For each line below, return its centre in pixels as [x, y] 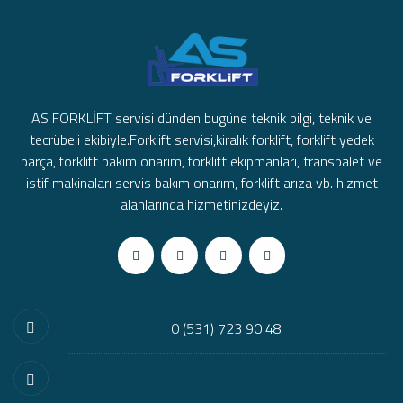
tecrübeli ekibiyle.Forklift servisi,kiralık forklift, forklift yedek [201, 140]
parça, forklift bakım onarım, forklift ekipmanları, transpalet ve [201, 161]
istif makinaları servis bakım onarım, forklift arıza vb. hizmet [201, 183]
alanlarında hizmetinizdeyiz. [201, 205]
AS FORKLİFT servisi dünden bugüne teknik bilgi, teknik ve [201, 118]
